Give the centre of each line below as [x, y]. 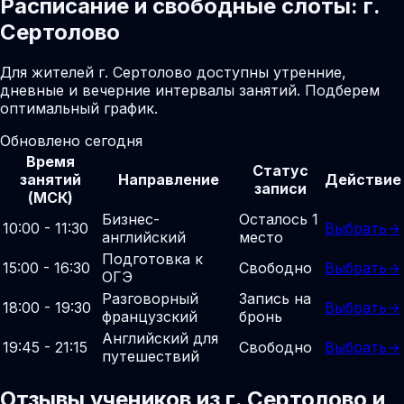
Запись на [275, 298]
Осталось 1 [279, 219]
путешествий [151, 356]
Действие [363, 179]
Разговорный [150, 298]
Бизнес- [131, 219]
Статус [280, 170]
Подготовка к [152, 258]
